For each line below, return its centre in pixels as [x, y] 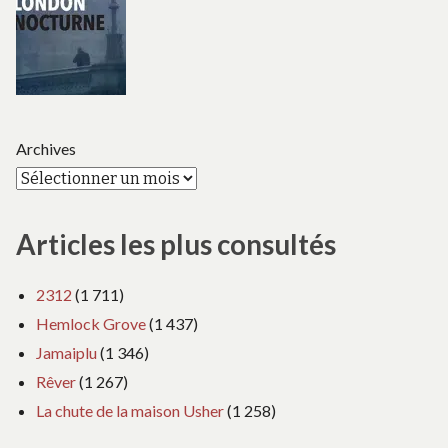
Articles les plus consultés [176, 244]
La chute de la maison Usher [130, 410]
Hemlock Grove [91, 323]
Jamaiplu [66, 352]
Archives [46, 148]
